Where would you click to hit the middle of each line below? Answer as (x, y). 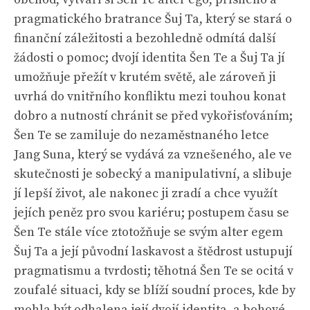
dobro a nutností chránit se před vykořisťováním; (153, 116)
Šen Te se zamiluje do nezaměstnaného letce (142, 135)
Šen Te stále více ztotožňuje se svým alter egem (148, 232)
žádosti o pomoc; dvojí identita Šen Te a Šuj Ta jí (149, 58)
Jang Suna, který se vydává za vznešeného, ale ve (153, 155)
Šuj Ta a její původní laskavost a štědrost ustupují (153, 252)
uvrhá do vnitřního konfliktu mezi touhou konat (150, 97)
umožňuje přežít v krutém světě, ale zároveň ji (145, 77)
